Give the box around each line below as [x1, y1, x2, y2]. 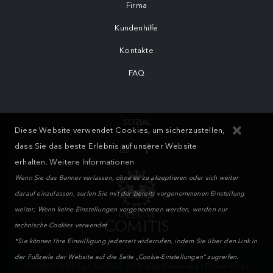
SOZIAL [122, 118, 151, 127]
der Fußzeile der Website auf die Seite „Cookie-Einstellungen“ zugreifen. [15, 253, 239, 261]
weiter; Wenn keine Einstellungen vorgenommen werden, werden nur [15, 205, 228, 213]
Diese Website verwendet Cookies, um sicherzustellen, [15, 126, 225, 135]
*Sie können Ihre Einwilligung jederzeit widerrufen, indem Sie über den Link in [15, 237, 258, 245]
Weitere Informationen [49, 157, 135, 166]
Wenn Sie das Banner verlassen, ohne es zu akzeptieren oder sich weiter [15, 174, 239, 182]
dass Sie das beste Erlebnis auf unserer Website [15, 141, 197, 151]
